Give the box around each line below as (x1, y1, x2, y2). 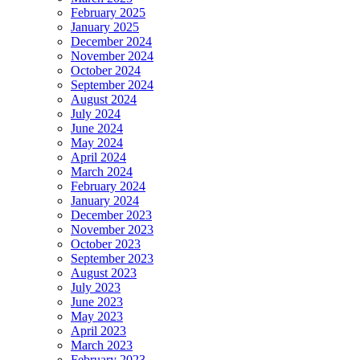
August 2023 (71, 266, 137, 280)
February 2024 (71, 179, 145, 194)
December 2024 (71, 35, 152, 49)
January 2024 (71, 194, 139, 208)
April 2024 (71, 150, 126, 165)
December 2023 (71, 208, 152, 223)
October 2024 (71, 63, 141, 78)
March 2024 (71, 165, 133, 179)
